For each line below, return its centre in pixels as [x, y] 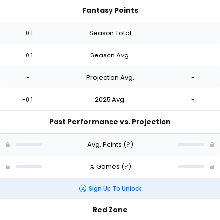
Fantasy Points [110, 11]
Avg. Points [105, 144]
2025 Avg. [110, 99]
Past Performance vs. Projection [110, 122]
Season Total [110, 33]
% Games [105, 166]
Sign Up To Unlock [115, 188]
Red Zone [110, 210]
